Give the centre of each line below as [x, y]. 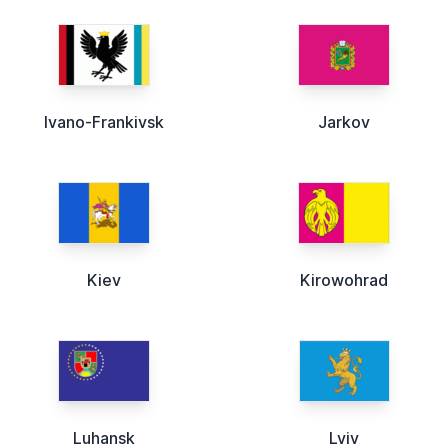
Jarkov [344, 122]
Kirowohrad [344, 280]
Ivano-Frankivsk [104, 122]
